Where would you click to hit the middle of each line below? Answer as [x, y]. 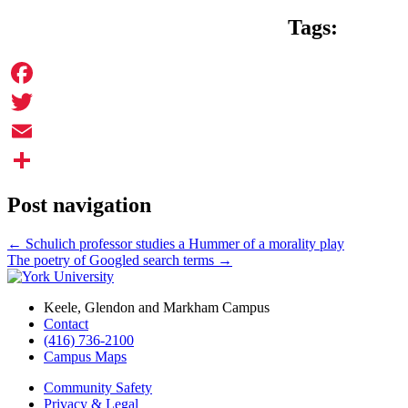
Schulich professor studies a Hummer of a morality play [183, 243]
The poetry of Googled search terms [112, 260]
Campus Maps [85, 356]
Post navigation [79, 204]
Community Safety [98, 387]
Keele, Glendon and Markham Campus [157, 307]
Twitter [28, 130]
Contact [66, 323]
